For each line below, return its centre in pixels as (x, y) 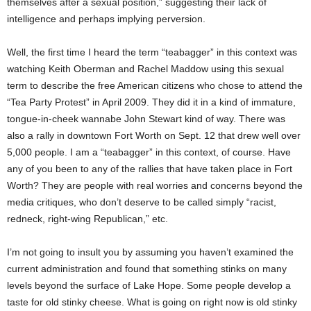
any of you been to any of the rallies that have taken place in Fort (150, 169)
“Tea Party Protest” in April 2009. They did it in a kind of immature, (151, 102)
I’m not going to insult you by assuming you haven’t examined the (150, 252)
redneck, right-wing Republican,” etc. (87, 219)
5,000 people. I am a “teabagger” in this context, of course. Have (149, 152)
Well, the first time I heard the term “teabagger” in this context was (152, 52)
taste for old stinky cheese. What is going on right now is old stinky (152, 302)
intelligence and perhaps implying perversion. (106, 19)
